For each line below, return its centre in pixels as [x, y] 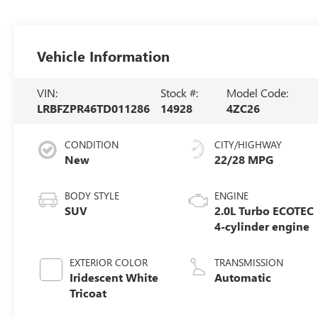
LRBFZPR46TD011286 [94, 108]
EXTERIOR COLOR [109, 262]
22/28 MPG [244, 159]
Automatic [243, 277]
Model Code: [258, 92]
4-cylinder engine [262, 226]
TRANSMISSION [249, 262]
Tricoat [88, 292]
